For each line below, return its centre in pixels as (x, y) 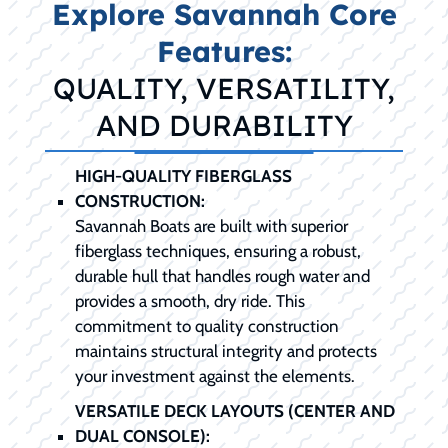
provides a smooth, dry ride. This (190, 301)
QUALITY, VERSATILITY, (224, 88)
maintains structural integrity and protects (226, 351)
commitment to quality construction (207, 326)
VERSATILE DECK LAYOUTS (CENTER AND (235, 411)
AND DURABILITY (224, 125)
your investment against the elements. (215, 376)
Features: (224, 51)
